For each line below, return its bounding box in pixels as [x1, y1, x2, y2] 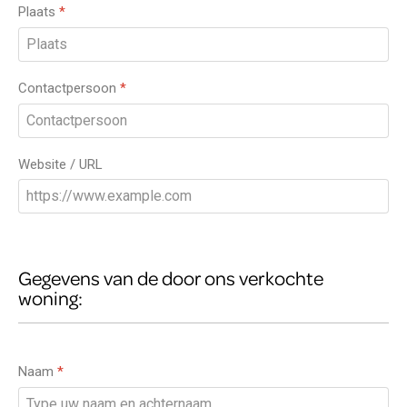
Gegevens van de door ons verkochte [18, 264, 323, 293]
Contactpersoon [18, 79, 120, 96]
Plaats [18, 4, 59, 20]
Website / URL [18, 155, 103, 173]
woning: [18, 284, 83, 313]
